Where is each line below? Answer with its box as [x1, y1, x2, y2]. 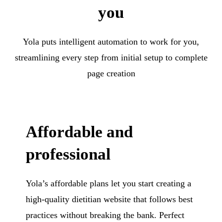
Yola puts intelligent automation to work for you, [23, 37, 199, 47]
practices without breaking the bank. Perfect [26, 210, 185, 220]
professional [26, 145, 111, 163]
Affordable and [26, 123, 133, 141]
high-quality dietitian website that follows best [26, 194, 193, 204]
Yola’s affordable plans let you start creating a [26, 178, 192, 188]
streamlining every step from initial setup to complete [14, 53, 208, 62]
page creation [87, 68, 135, 78]
